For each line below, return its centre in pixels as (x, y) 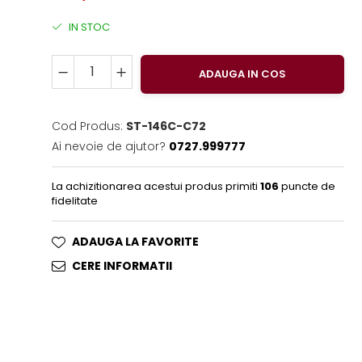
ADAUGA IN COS (243, 74)
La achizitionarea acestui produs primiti (156, 187)
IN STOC (88, 27)
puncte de (307, 187)
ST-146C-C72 (166, 126)
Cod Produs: (88, 126)
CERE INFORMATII (122, 266)
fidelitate (75, 201)
